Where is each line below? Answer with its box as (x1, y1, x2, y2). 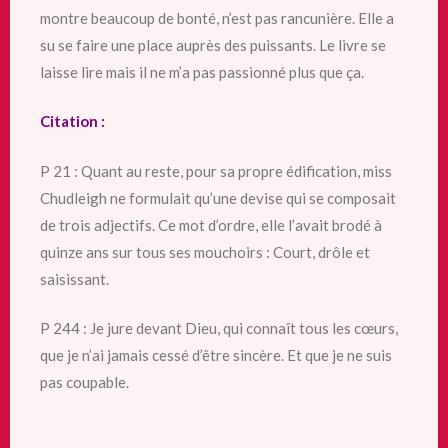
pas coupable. (40, 373, 129, 391)
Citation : (40, 112, 105, 130)
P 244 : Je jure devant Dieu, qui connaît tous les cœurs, (40, 319, 398, 337)
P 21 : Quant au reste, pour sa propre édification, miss (40, 161, 392, 180)
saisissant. (40, 269, 109, 288)
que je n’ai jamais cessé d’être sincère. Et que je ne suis (40, 346, 392, 364)
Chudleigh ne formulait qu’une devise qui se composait (40, 188, 396, 207)
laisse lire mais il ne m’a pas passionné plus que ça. (40, 62, 364, 81)
